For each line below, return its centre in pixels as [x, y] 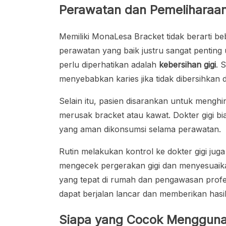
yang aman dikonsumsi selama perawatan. [140, 129]
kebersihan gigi [187, 65]
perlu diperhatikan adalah [109, 65]
